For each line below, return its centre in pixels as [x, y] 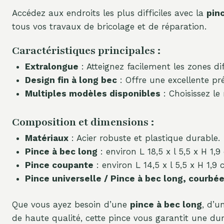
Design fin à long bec [71, 80]
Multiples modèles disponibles [92, 94]
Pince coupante [59, 165]
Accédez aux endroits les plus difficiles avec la [109, 13]
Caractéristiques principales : [86, 51]
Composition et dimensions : [83, 122]
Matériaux [46, 138]
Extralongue [51, 67]
